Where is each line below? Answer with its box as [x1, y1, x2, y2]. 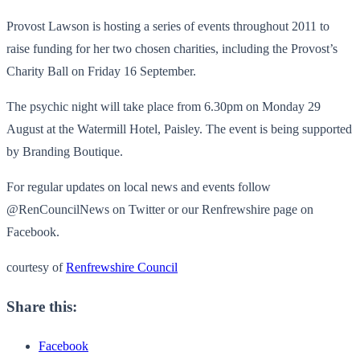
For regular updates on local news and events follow [6, 179, 271, 194]
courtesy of [6, 260, 66, 274]
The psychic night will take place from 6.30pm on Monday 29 [6, 99, 321, 113]
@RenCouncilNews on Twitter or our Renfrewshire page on [6, 202, 313, 216]
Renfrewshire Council [66, 260, 178, 274]
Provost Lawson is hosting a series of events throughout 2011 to [6, 18, 329, 33]
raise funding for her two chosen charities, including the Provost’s [6, 41, 337, 55]
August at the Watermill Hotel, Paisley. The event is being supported [6, 121, 352, 136]
